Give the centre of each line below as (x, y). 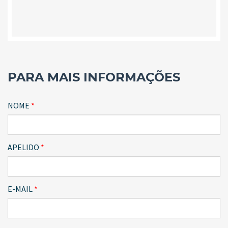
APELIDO (23, 147)
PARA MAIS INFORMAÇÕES (94, 77)
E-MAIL (20, 189)
